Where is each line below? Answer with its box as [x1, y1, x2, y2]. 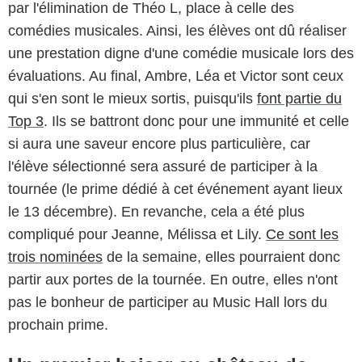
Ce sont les [266, 225, 339, 242]
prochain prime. [8, 316, 108, 333]
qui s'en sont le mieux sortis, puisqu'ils [8, 90, 257, 107]
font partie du [257, 90, 342, 107]
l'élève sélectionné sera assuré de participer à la [8, 158, 318, 175]
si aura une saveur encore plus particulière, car [8, 135, 310, 152]
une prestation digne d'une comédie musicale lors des [8, 44, 354, 61]
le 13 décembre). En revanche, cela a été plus [8, 203, 305, 220]
